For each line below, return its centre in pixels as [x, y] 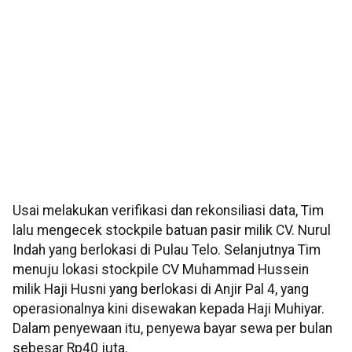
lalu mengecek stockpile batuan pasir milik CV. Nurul [172, 231]
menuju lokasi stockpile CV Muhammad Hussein [161, 270]
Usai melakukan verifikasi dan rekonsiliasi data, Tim [168, 211]
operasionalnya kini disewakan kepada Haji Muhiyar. [169, 309]
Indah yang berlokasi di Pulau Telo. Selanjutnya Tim [167, 250]
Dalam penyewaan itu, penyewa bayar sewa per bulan [172, 329]
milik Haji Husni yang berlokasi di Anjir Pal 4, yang [161, 290]
